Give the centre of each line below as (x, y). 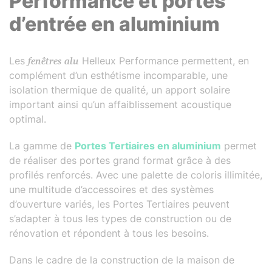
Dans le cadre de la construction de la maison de (122, 260)
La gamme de (42, 146)
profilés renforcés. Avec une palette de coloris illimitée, (136, 175)
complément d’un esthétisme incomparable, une (118, 75)
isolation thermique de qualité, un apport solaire (120, 90)
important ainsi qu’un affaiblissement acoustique (120, 104)
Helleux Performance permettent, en (164, 61)
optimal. (28, 119)
